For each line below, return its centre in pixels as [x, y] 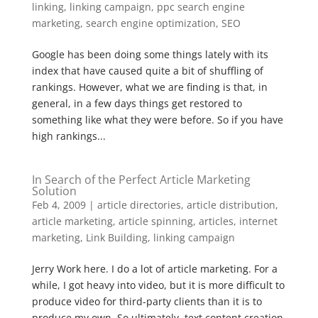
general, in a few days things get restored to [137, 103]
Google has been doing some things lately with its [150, 54]
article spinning [155, 221]
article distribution [231, 205]
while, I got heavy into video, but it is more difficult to [158, 285]
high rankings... [68, 136]
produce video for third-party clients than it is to [147, 301]
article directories [139, 205]
